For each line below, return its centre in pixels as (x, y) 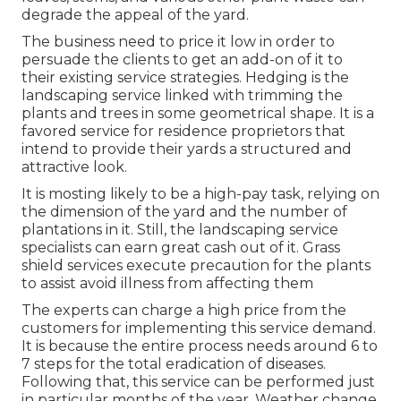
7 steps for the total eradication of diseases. (174, 364)
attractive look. (74, 167)
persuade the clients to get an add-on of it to (182, 60)
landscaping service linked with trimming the (182, 96)
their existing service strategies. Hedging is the (185, 78)
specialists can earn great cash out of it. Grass (181, 248)
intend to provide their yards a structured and (187, 149)
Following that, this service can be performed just (198, 382)
